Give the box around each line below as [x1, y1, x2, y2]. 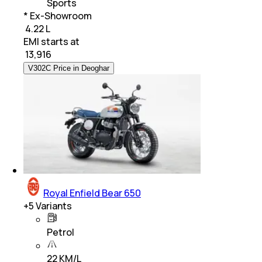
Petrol [47, 225, 74, 239]
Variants [34, 199, 72, 212]
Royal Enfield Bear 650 [43, 186, 141, 199]
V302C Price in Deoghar [28, 63, 109, 73]
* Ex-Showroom [23, 9, 92, 22]
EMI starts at [23, 35, 80, 48]
